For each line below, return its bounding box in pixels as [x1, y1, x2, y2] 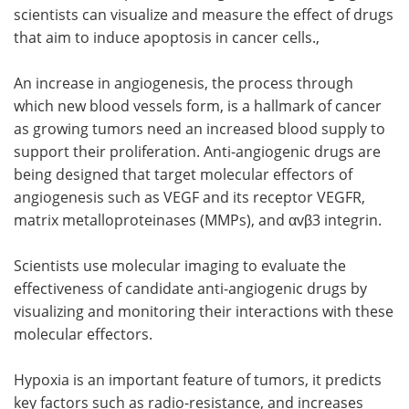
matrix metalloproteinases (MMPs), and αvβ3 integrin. [14, 210, 382, 231]
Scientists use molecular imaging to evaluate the [14, 256, 346, 277]
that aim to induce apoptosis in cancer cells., [14, 27, 320, 48]
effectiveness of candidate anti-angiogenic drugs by [14, 278, 367, 299]
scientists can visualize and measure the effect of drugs [14, 5, 393, 26]
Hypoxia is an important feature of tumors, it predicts [14, 370, 382, 391]
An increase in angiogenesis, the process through [14, 73, 353, 94]
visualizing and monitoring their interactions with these [14, 301, 393, 322]
